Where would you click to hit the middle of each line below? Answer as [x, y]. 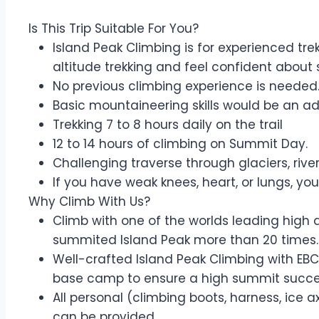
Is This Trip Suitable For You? [114, 28]
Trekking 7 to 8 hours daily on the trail [168, 125]
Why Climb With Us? [89, 202]
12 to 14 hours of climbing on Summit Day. [180, 144]
